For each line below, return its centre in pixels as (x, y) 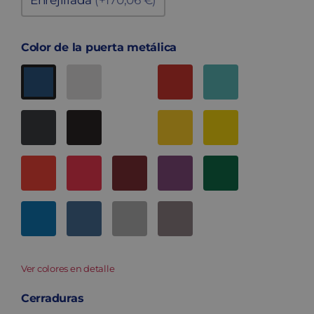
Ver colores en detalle (68, 269)
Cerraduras (53, 299)
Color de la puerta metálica (99, 48)
